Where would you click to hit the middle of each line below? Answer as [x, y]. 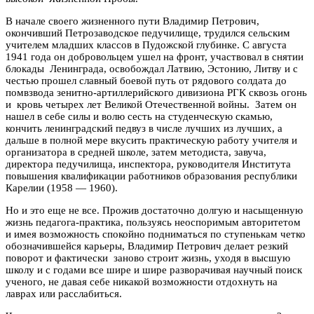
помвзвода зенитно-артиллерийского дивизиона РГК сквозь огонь [156, 92]
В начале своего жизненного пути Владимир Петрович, [132, 21]
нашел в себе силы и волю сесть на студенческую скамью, [139, 116]
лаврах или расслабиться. [64, 293]
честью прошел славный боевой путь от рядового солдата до [146, 80]
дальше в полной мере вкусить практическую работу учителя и [151, 140]
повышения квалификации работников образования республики [151, 176]
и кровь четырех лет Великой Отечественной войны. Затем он [151, 104]
